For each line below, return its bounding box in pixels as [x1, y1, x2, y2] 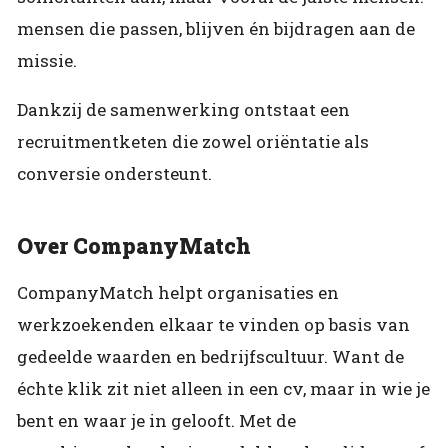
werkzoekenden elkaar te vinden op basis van [17, 313, 410, 337]
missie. [17, 48, 77, 72]
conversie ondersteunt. [17, 161, 212, 185]
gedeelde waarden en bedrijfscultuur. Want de [17, 345, 404, 369]
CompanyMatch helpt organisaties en [17, 281, 339, 305]
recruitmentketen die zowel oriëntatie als [17, 129, 369, 153]
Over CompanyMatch [17, 232, 251, 261]
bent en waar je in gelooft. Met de [17, 409, 296, 433]
